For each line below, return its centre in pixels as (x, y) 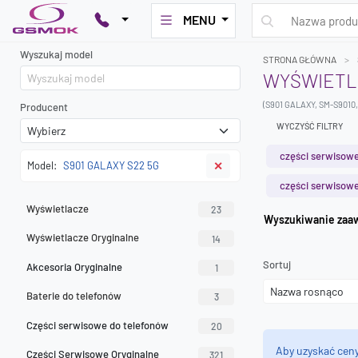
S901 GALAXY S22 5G (111, 165)
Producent (44, 107)
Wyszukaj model (56, 54)
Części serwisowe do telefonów (97, 325)
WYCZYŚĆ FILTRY (310, 126)
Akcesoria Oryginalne (74, 267)
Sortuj (277, 265)
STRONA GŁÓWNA (300, 59)
